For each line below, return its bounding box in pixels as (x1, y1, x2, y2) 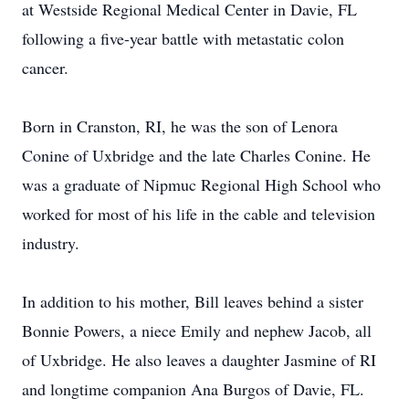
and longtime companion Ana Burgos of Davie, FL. (22, 378, 364, 400)
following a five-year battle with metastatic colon (22, 27, 344, 49)
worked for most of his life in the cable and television (22, 203, 375, 225)
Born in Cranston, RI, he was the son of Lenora (22, 115, 338, 137)
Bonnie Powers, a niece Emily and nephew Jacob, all (22, 320, 372, 341)
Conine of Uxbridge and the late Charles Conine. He (22, 144, 371, 166)
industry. (22, 232, 79, 254)
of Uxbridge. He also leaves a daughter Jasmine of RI (22, 349, 376, 371)
